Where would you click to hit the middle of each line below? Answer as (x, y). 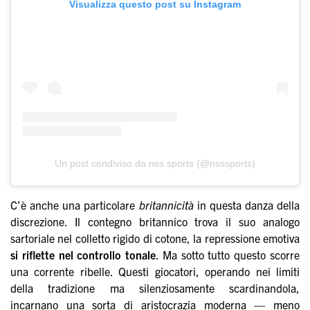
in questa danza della (246, 205)
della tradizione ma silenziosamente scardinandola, (155, 288)
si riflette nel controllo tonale (83, 255)
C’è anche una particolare (75, 205)
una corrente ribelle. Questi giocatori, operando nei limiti (155, 272)
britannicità (166, 205)
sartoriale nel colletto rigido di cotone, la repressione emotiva (155, 238)
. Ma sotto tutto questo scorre (228, 255)
